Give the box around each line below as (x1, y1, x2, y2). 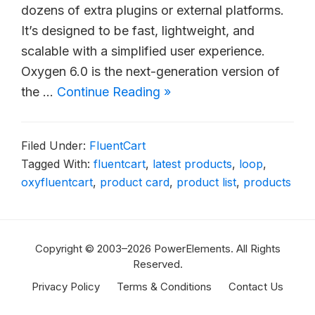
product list (176, 174, 236, 189)
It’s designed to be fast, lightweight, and (21, 22, 255, 38)
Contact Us (229, 279, 283, 293)
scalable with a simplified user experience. (21, 43, 265, 58)
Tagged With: (21, 156, 94, 171)
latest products (153, 156, 232, 171)
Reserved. (132, 257, 183, 271)
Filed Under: (21, 138, 89, 153)
